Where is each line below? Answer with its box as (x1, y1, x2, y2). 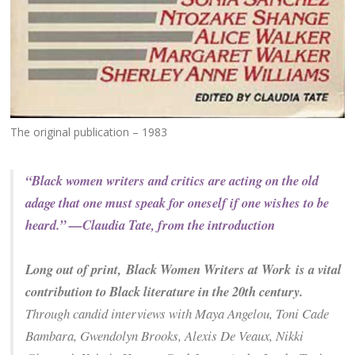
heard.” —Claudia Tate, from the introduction (25, 216, 276, 235)
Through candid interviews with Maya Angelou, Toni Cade (25, 304, 330, 323)
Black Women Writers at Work (126, 260, 292, 279)
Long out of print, (25, 260, 127, 279)
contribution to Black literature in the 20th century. (25, 282, 308, 301)
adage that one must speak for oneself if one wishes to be (25, 193, 330, 212)
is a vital (291, 260, 342, 279)
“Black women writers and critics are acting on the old (25, 171, 319, 190)
